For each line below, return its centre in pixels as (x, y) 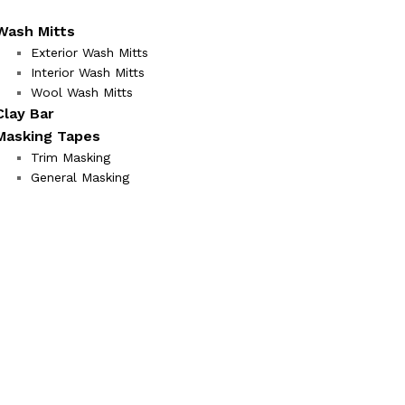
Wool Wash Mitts (82, 92)
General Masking (80, 177)
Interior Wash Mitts (88, 72)
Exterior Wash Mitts (89, 52)
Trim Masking (71, 157)
